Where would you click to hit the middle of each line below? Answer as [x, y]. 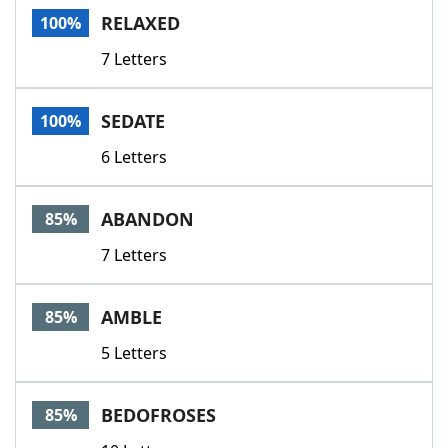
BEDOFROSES [158, 415]
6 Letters [134, 157]
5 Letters [134, 353]
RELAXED [140, 23]
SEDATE [133, 121]
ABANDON [147, 219]
